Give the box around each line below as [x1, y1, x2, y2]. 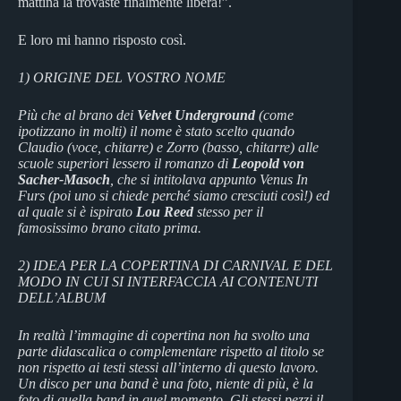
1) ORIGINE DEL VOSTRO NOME [18, 69, 226, 85]
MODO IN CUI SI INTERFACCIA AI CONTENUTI [18, 273, 318, 289]
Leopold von [232, 155, 304, 171]
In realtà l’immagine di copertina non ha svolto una [18, 327, 310, 343]
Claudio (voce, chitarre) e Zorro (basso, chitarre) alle [18, 139, 319, 155]
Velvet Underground [137, 107, 255, 123]
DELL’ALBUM [18, 289, 106, 305]
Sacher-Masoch [18, 171, 110, 187]
